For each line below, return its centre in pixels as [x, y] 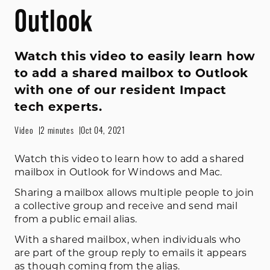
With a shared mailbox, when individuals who [128, 239]
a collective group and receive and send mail [126, 206]
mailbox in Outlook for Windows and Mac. [118, 172]
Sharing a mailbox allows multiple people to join [134, 192]
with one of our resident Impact [121, 89]
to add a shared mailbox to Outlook [131, 73]
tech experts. [58, 106]
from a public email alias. [76, 219]
